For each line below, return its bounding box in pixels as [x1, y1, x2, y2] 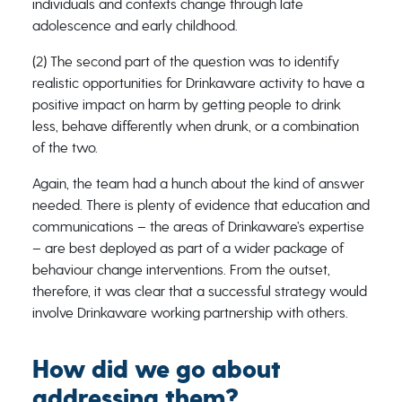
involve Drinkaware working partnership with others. [31, 304, 348, 321]
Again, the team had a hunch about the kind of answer [31, 175, 364, 192]
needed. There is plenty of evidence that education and [31, 197, 370, 214]
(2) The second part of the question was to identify [31, 53, 339, 70]
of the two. [31, 139, 98, 156]
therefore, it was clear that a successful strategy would [31, 283, 367, 300]
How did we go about [31, 354, 281, 386]
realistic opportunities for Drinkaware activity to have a [31, 74, 364, 92]
